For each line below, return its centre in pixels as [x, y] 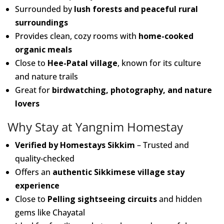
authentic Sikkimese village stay [118, 172]
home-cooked [166, 36]
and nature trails [46, 76]
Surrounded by [44, 9]
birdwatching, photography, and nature [132, 90]
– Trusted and [162, 145]
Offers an [34, 172]
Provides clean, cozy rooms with [77, 36]
